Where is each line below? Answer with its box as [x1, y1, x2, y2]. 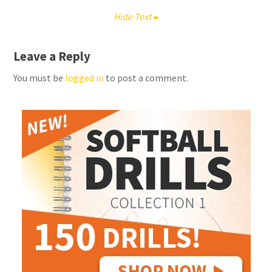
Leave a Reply [13, 47, 91, 64]
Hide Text [114, 10, 153, 22]
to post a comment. [104, 71, 189, 84]
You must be [13, 71, 66, 84]
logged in [65, 71, 104, 84]
